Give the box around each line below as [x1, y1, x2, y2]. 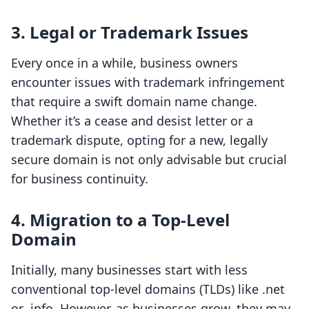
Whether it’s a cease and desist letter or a [11, 112, 253, 130]
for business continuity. [11, 170, 148, 188]
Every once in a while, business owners [11, 54, 238, 72]
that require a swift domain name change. [11, 93, 257, 110]
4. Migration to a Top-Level [11, 208, 230, 232]
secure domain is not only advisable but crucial [11, 151, 287, 168]
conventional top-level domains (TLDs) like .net [11, 281, 285, 298]
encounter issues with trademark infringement [11, 74, 285, 91]
